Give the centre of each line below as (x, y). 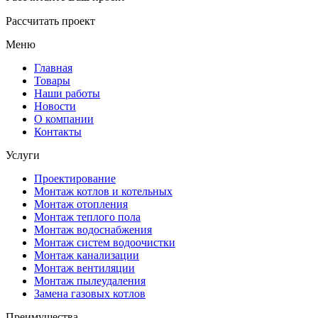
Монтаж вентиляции (84, 268)
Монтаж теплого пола (87, 216)
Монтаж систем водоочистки (105, 242)
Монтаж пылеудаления (90, 280)
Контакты (58, 131)
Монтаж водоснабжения (93, 229)
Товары (52, 80)
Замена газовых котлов (90, 293)
